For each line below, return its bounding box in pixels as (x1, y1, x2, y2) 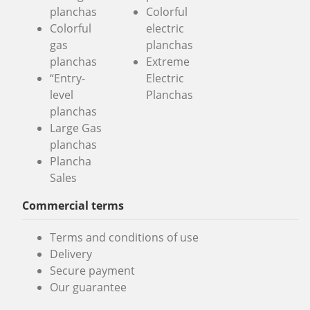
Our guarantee (50, 279, 127, 295)
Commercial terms (22, 198, 124, 214)
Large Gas (50, 120, 102, 136)
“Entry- (50, 71, 85, 86)
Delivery (50, 246, 92, 262)
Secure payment (50, 262, 135, 278)
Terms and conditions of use (50, 229, 199, 245)
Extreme (145, 54, 190, 70)
